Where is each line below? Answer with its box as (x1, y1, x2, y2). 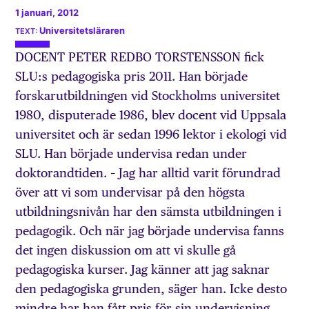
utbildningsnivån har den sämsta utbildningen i (15, 204, 282, 219)
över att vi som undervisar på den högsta (15, 185, 246, 200)
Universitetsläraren (39, 26, 126, 37)
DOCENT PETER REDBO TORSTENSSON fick (15, 50, 265, 65)
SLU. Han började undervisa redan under (15, 146, 248, 161)
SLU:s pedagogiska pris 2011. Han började (15, 69, 248, 84)
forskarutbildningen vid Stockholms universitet (15, 88, 281, 103)
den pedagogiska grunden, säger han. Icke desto (15, 281, 288, 297)
